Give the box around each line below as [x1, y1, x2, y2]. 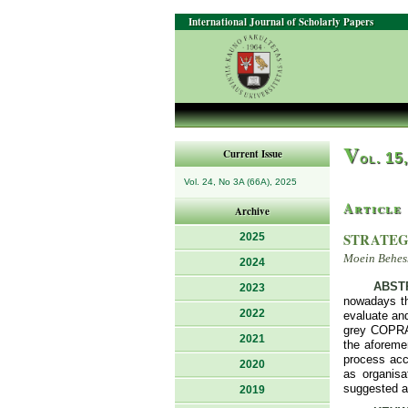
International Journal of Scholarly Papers [189, 15, 373, 29]
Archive [235, 204, 270, 219]
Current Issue [222, 147, 282, 161]
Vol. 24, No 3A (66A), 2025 [184, 177, 297, 187]
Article [343, 198, 402, 218]
